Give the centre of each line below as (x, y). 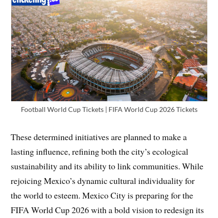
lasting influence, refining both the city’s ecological (100, 151)
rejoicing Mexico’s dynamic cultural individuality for (103, 180)
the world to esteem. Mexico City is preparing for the (102, 195)
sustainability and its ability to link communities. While (107, 166)
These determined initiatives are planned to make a (99, 136)
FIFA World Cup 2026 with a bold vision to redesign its (108, 209)
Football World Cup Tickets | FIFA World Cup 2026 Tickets (109, 109)
